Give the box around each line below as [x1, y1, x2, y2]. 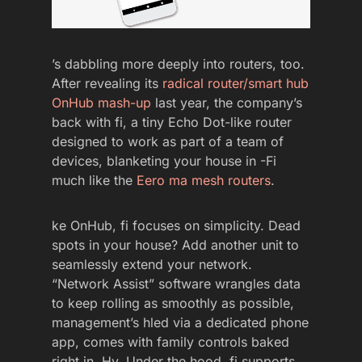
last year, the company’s [151, 94, 302, 111]
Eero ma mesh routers [137, 171, 271, 188]
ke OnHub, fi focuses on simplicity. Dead [52, 217, 301, 234]
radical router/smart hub [162, 74, 309, 91]
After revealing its [52, 74, 162, 91]
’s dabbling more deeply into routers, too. [52, 55, 305, 72]
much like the [52, 171, 137, 188]
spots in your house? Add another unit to [52, 236, 299, 253]
